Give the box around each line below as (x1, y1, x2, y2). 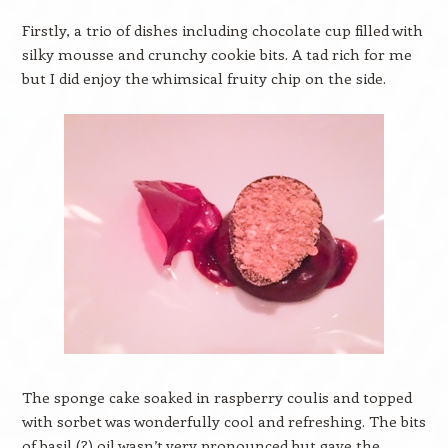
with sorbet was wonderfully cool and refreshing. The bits (21, 411, 426, 431)
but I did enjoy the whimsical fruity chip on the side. (21, 68, 386, 88)
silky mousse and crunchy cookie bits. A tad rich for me (21, 44, 412, 64)
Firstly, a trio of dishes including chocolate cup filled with (21, 20, 423, 40)
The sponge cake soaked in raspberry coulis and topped (21, 387, 412, 407)
